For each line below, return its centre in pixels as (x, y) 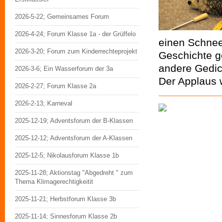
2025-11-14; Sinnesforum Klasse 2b (66, 216)
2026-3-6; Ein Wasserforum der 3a (64, 69)
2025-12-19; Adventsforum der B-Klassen (74, 121)
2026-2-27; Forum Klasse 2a (55, 86)
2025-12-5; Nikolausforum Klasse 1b (67, 155)
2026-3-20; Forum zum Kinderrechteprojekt (76, 51)
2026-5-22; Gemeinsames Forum (62, 17)
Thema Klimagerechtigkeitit (54, 182)
